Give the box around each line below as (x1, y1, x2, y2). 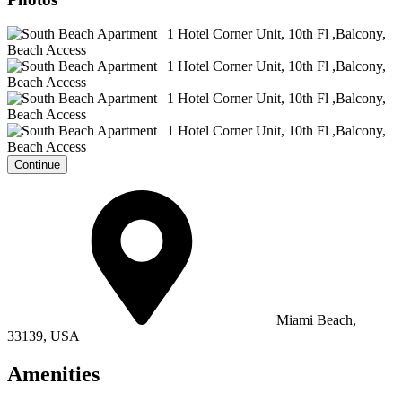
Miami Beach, (276, 312, 356, 328)
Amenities (7, 363, 100, 387)
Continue (14, 158, 60, 172)
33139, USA (7, 328, 80, 345)
